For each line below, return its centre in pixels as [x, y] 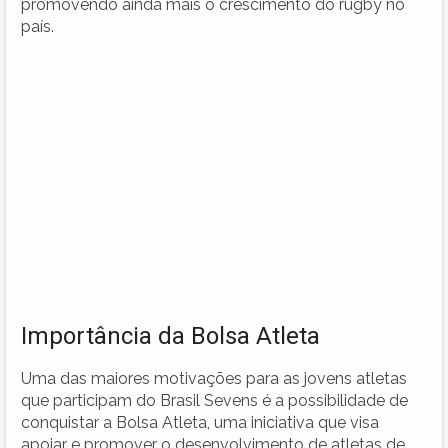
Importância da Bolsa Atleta [170, 335]
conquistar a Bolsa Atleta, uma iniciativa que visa [200, 422]
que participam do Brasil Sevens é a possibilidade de [214, 400]
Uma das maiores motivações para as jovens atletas [214, 378]
